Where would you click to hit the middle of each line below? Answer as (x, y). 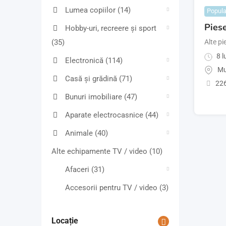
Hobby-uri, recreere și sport (111, 29)
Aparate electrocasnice (105, 115)
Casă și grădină (92, 79)
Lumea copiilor (91, 10)
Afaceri (78, 170)
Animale (80, 133)
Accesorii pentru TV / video (112, 188)
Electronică (85, 61)
